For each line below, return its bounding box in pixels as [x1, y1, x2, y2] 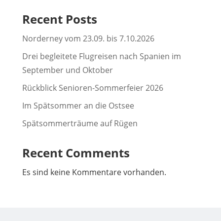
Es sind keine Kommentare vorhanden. [22, 166, 166, 178]
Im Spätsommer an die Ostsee [22, 100, 134, 111]
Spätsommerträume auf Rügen [22, 117, 138, 129]
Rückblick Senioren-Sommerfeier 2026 [22, 82, 163, 93]
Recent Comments [22, 144, 130, 161]
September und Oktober [22, 64, 113, 75]
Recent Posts [22, 10, 97, 27]
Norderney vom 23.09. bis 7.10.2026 [22, 33, 154, 44]
